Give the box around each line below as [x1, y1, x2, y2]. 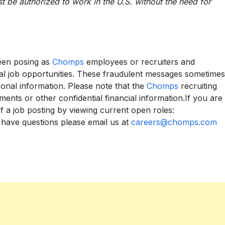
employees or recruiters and [84, 57, 195, 67]
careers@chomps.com [131, 117, 217, 127]
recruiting [178, 81, 217, 91]
